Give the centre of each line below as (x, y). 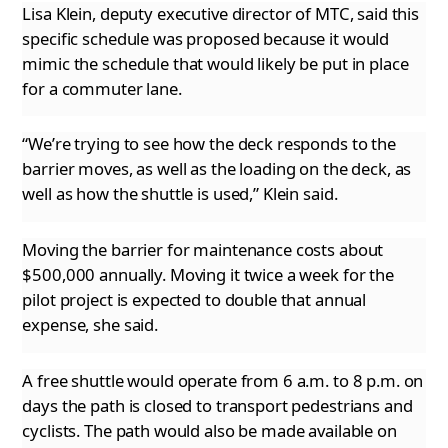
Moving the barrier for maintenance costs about (203, 250)
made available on (327, 430)
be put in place (352, 63)
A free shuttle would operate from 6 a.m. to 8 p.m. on (223, 380)
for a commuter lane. (102, 88)
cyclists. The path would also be (140, 430)
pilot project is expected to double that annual (194, 300)
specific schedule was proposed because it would (206, 38)
